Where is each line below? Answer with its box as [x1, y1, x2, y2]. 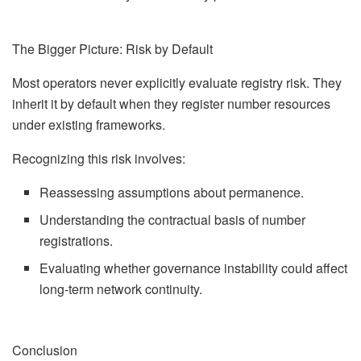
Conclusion [12, 340, 77, 359]
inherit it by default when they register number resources [12, 93, 330, 113]
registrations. [39, 230, 114, 250]
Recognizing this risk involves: [12, 148, 185, 168]
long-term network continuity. [39, 279, 203, 298]
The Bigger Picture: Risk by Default [12, 39, 213, 58]
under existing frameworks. [12, 114, 165, 134]
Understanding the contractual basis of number [39, 210, 306, 229]
